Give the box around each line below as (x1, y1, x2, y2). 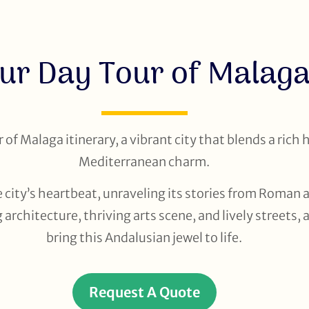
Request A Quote (88, 283, 200, 301)
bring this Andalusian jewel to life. (46, 230, 242, 246)
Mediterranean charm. (79, 154, 210, 170)
